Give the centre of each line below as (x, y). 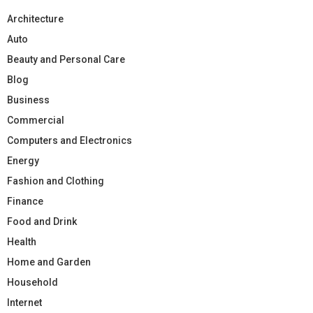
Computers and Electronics (70, 140)
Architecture (35, 19)
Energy (23, 160)
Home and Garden (49, 262)
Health (22, 241)
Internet (24, 302)
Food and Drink (42, 221)
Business (28, 100)
